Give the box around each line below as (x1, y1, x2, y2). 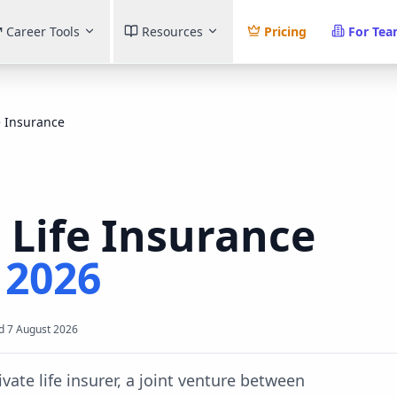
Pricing (263, 22, 307, 40)
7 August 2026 (7, 322, 78, 337)
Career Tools (5, 22, 80, 40)
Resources (141, 22, 203, 40)
